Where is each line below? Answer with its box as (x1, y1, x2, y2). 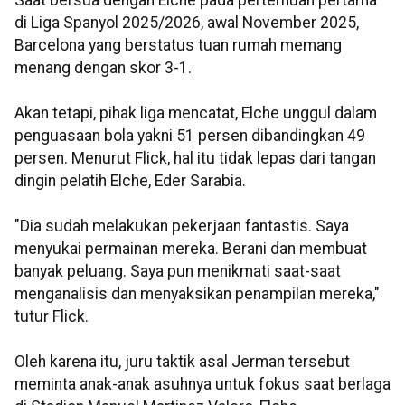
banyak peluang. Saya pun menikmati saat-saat (14, 262, 341, 281)
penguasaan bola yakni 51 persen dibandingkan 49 (14, 127, 365, 146)
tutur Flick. (14, 307, 89, 326)
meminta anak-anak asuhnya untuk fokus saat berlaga (14, 375, 391, 394)
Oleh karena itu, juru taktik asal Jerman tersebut (14, 353, 350, 372)
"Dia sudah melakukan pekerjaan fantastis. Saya (14, 217, 349, 236)
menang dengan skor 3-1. (14, 59, 192, 78)
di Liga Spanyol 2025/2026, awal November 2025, (14, 14, 359, 33)
